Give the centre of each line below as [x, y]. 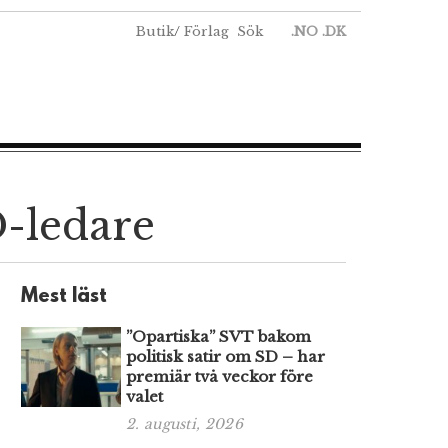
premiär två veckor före [219, 376]
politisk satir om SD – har [225, 356]
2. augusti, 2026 [184, 423]
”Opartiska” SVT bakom [218, 336]
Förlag [206, 31]
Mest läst [64, 296]
